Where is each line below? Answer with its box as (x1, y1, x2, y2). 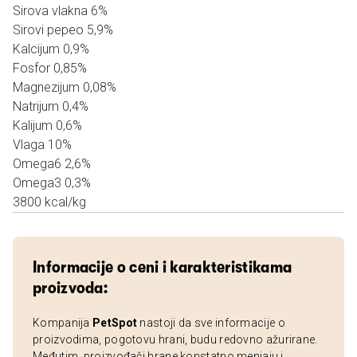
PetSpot (92, 316, 138, 329)
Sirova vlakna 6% (13, 3, 108, 18)
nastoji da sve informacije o (137, 316, 285, 329)
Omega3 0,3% (13, 175, 91, 190)
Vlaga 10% (13, 137, 72, 152)
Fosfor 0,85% (13, 61, 87, 76)
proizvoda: (33, 278, 108, 297)
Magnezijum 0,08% (13, 80, 116, 95)
